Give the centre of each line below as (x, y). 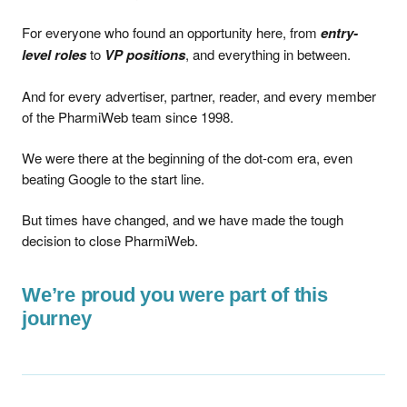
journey (57, 318)
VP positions (145, 55)
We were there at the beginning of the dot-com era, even (187, 158)
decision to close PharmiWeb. (110, 240)
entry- (339, 33)
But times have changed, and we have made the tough (183, 219)
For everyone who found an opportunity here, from (171, 32)
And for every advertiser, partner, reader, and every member (199, 96)
